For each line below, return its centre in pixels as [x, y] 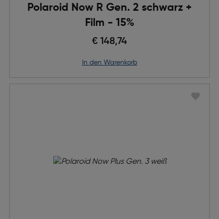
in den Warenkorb [110, 63]
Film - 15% [109, 23]
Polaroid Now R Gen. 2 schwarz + [109, 8]
